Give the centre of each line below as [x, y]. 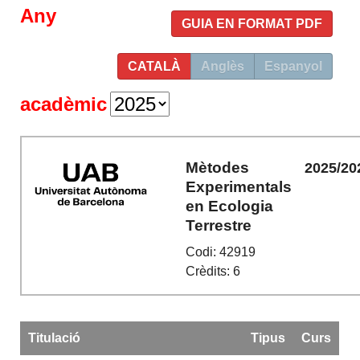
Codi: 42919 [221, 252]
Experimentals [239, 186]
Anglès [222, 66]
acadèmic [64, 104]
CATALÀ [154, 66]
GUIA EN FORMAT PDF [252, 24]
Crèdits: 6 [213, 272]
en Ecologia [230, 206]
